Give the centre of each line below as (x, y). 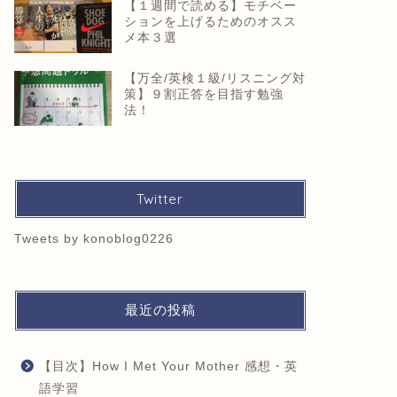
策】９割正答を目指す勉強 (203, 94)
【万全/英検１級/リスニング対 (214, 78)
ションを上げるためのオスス (210, 21)
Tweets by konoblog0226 (93, 238)
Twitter (160, 198)
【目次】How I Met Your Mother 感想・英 (168, 366)
